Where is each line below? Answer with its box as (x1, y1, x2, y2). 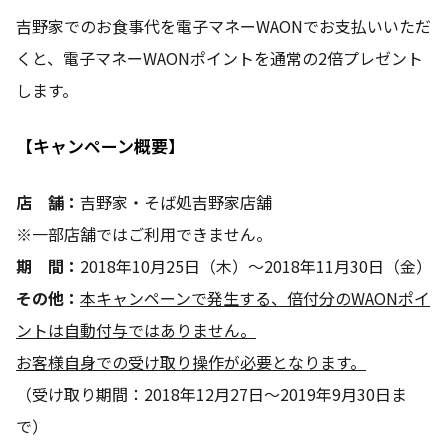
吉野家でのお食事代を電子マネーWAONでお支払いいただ (16, 13, 431, 38)
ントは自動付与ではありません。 (16, 317, 256, 342)
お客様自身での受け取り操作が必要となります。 (16, 349, 366, 374)
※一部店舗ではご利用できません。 (16, 221, 272, 246)
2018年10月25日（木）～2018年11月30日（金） (80, 253, 432, 278)
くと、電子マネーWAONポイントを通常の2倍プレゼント (16, 45, 423, 70)
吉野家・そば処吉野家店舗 (80, 189, 272, 214)
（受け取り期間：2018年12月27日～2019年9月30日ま (16, 381, 407, 406)
